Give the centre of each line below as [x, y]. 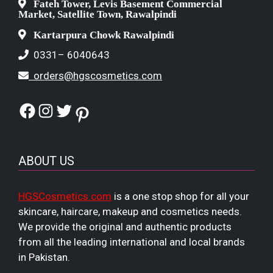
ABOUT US [46, 161]
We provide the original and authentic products [125, 226]
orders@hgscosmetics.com [98, 75]
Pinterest [102, 114]
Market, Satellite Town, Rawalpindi [97, 14]
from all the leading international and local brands [132, 242]
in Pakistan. [44, 257]
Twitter [77, 110]
